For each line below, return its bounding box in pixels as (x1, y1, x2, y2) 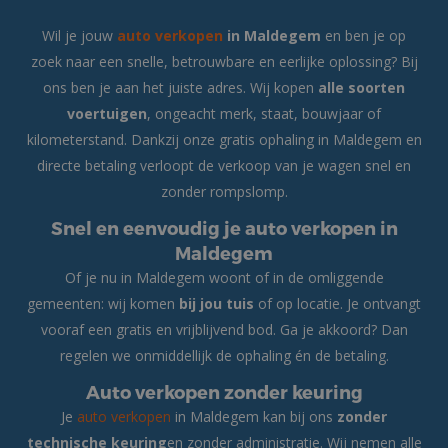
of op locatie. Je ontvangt (254, 294, 421, 313)
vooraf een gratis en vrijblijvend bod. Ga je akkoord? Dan (40, 320, 408, 339)
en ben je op (321, 26, 406, 45)
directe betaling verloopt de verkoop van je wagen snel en (37, 156, 411, 175)
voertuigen (67, 104, 147, 123)
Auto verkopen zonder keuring (85, 381, 363, 402)
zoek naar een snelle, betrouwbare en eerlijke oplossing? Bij (30, 52, 418, 71)
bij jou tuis (179, 294, 254, 313)
